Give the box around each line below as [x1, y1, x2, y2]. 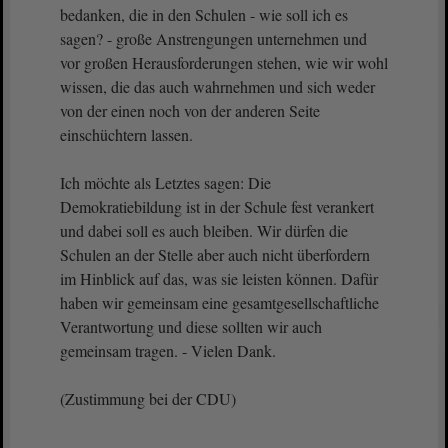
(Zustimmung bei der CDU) [60, 388, 236, 409]
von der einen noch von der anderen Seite [60, 100, 320, 121]
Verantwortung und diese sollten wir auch [60, 316, 322, 337]
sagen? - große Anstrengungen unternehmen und [60, 28, 367, 49]
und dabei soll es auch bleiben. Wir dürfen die [60, 220, 348, 241]
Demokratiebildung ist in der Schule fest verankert [60, 196, 374, 217]
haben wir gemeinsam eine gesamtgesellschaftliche [60, 292, 379, 313]
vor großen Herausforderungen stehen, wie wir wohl [60, 52, 388, 73]
